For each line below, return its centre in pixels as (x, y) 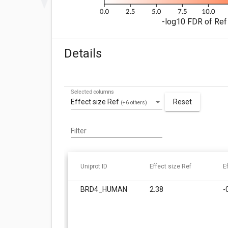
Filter (79, 131)
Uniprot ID (94, 166)
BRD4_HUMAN (104, 189)
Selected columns (92, 92)
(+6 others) (134, 103)
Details (83, 54)
